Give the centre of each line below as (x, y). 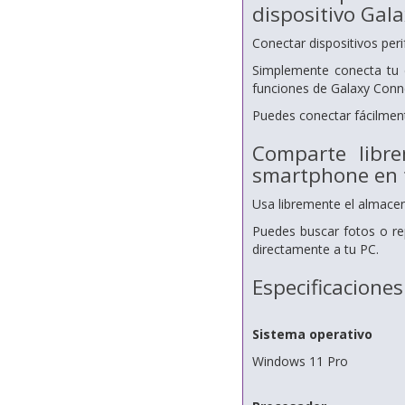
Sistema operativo (312, 334)
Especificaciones (327, 287)
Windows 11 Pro (300, 361)
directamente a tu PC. (315, 249)
